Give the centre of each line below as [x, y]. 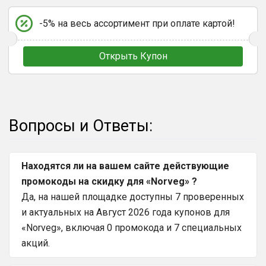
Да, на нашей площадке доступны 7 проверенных [133, 197]
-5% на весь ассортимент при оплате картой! [137, 23]
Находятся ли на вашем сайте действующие [125, 166]
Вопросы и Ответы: [81, 126]
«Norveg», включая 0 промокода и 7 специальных [132, 227]
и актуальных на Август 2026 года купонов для [126, 212]
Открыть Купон [133, 56]
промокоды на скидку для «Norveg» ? [109, 181]
